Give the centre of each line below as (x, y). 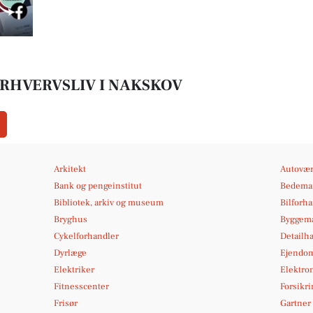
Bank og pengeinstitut (98, 186)
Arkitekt (70, 169)
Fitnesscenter (82, 286)
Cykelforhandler (87, 236)
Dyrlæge (71, 253)
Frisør (66, 303)
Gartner (295, 303)
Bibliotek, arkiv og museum (109, 203)
